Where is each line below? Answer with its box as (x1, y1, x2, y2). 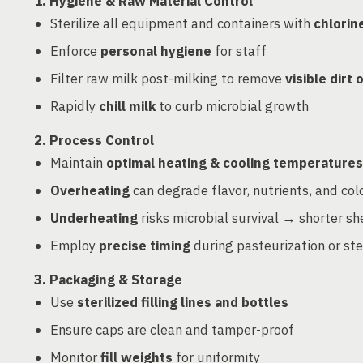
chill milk (99, 97, 156, 115)
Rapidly (50, 97, 99, 115)
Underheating (50, 209, 138, 227)
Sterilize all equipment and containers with (50, 15, 314, 32)
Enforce (50, 42, 100, 60)
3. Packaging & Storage (34, 271, 182, 288)
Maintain (50, 154, 106, 172)
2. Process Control (34, 131, 154, 149)
